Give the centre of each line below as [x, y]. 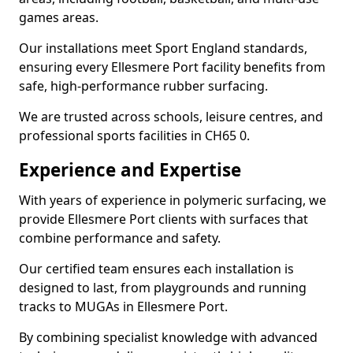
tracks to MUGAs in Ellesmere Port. [123, 307]
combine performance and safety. [120, 238]
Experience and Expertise [130, 170]
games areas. [59, 17]
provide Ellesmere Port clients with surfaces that [163, 219]
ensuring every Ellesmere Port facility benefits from [172, 67]
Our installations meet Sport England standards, [163, 48]
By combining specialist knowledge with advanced [168, 337]
